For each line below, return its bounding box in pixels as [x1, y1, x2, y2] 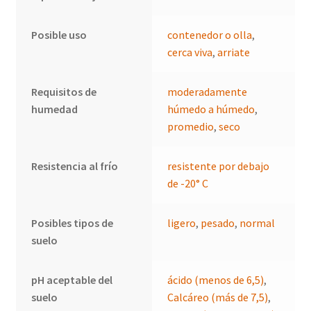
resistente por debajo [167, 158, 270, 173]
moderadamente [167, 84, 248, 99]
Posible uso [31, 27, 87, 42]
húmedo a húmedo [167, 101, 255, 116]
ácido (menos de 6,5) [167, 272, 264, 287]
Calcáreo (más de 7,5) [167, 289, 269, 304]
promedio [167, 119, 215, 133]
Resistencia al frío [31, 158, 119, 173]
